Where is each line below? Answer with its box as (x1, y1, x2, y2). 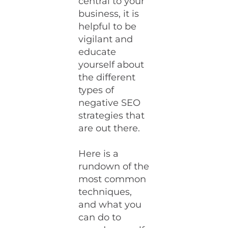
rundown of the (78, 161, 150, 172)
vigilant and (78, 34, 133, 45)
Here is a (78, 148, 119, 159)
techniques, (78, 186, 132, 197)
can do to (78, 212, 122, 223)
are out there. (78, 123, 140, 134)
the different (78, 72, 136, 83)
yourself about (78, 59, 145, 70)
